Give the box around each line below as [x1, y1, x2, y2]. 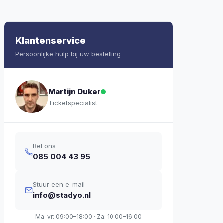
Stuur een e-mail [32, 180, 85, 188]
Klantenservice [15, 35, 86, 46]
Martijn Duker [48, 86, 101, 96]
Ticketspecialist [48, 98, 97, 107]
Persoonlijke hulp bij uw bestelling [15, 49, 121, 58]
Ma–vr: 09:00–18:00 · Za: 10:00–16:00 [35, 213, 142, 221]
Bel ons [32, 141, 56, 150]
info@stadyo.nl [32, 190, 91, 200]
